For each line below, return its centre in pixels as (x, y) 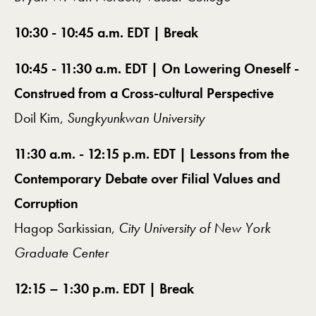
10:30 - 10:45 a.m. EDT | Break (106, 33)
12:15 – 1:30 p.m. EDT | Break (104, 289)
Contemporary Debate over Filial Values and (147, 179)
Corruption (46, 203)
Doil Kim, (41, 118)
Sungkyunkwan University (136, 118)
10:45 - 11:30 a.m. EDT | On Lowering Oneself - (157, 69)
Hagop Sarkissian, (66, 228)
